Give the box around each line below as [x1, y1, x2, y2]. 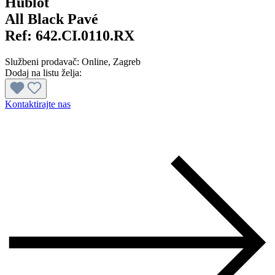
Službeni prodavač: [5, 56, 82, 68]
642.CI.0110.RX [36, 28, 134, 44]
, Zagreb [108, 56, 141, 68]
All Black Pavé [5, 11, 98, 28]
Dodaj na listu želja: [5, 68, 82, 79]
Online [82, 56, 108, 68]
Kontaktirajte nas [5, 99, 71, 110]
